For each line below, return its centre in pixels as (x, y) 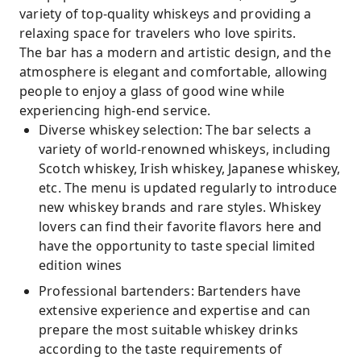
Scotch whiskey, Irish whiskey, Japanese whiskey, (190, 168)
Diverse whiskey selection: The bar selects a (175, 130)
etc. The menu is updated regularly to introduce (188, 188)
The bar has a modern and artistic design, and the (175, 52)
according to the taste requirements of (161, 349)
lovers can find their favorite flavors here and (180, 226)
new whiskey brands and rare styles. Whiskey (180, 207)
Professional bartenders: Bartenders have (170, 291)
